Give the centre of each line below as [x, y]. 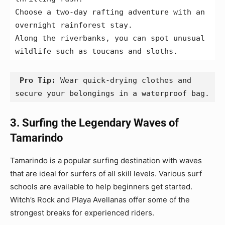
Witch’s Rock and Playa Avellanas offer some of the [100, 199]
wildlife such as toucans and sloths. [96, 51]
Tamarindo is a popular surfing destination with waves [106, 160]
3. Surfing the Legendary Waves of [94, 123]
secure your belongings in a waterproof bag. [112, 93]
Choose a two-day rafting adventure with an [110, 12]
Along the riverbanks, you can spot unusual [110, 38]
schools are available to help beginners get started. [101, 186]
